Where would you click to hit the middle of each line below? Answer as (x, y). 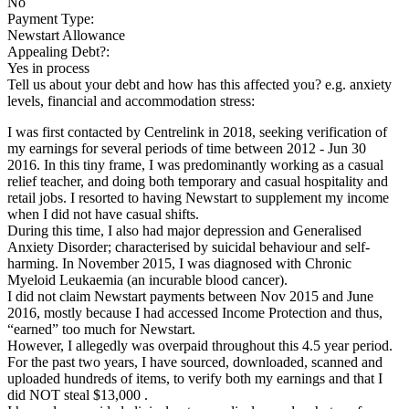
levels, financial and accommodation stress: (133, 100)
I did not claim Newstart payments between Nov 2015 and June (190, 296)
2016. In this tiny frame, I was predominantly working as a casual (195, 164)
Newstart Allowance (66, 35)
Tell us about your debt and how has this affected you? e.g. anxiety (199, 84)
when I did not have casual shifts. (103, 214)
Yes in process (48, 68)
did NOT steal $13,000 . (78, 394)
